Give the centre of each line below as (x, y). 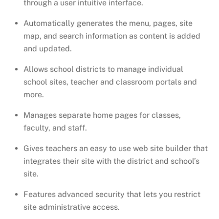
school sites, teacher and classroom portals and (110, 82)
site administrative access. (72, 207)
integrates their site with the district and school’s (111, 161)
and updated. (48, 49)
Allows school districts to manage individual (103, 69)
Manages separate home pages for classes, (102, 115)
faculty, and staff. (55, 128)
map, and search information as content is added (112, 36)
